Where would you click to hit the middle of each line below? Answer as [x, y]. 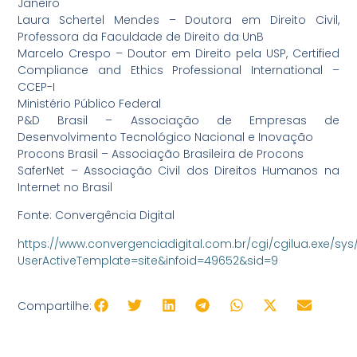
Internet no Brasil [65, 187]
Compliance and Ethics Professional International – [178, 70]
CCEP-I [37, 86]
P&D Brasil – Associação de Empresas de [178, 120]
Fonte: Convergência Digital [96, 216]
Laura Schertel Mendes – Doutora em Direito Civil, [178, 20]
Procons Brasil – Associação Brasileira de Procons [161, 153]
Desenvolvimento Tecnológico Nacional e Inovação [166, 137]
